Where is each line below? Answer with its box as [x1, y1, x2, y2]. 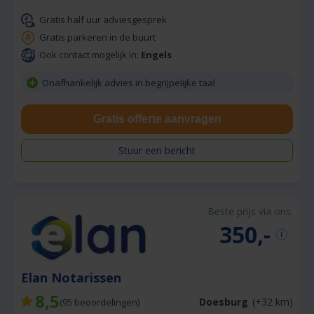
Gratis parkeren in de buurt [39, 31, 156, 43]
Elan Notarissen [21, 268, 125, 286]
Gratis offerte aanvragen [93, 113, 221, 125]
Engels [141, 48, 172, 61]
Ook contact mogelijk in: [39, 48, 141, 61]
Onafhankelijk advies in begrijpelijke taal [42, 76, 215, 89]
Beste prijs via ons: [207, 205, 293, 218]
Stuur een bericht [118, 144, 196, 157]
